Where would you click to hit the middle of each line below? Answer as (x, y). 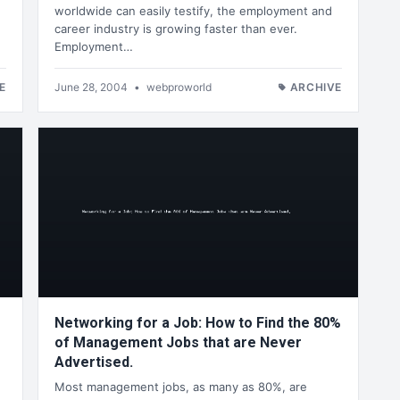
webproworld (179, 87)
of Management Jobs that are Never (178, 342)
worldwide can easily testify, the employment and (193, 10)
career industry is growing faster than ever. (176, 28)
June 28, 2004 (92, 87)
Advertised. (94, 362)
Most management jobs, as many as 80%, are (181, 386)
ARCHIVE (316, 87)
